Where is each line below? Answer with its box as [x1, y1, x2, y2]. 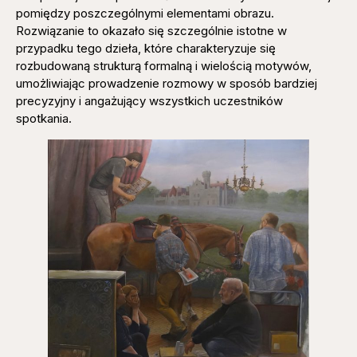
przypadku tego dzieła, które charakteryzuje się [16, 41, 276, 57]
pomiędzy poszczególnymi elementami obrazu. [16, 6, 274, 22]
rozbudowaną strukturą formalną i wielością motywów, [16, 58, 312, 74]
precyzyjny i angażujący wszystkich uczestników [16, 93, 283, 109]
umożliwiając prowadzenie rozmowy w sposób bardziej [16, 76, 317, 92]
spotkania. [16, 111, 72, 127]
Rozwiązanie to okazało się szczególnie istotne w [16, 23, 287, 39]
